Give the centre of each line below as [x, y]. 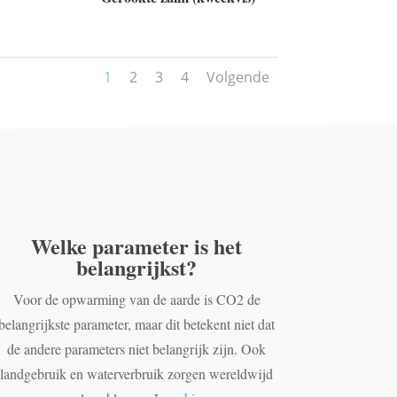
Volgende [237, 77]
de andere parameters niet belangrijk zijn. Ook [137, 348]
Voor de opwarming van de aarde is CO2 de [136, 299]
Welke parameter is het [137, 245]
